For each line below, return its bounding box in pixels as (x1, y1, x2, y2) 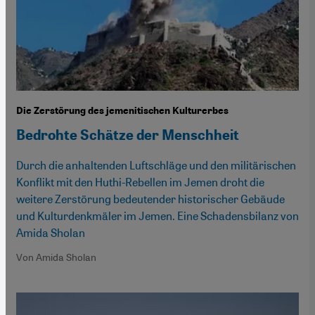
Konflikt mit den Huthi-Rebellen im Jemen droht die (16, 174, 264, 190)
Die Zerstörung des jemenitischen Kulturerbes (16, 105, 229, 117)
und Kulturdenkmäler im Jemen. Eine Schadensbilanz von (16, 208, 299, 224)
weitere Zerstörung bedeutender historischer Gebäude (16, 191, 285, 207)
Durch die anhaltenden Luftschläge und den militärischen (16, 157, 296, 173)
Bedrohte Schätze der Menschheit (16, 127, 239, 144)
